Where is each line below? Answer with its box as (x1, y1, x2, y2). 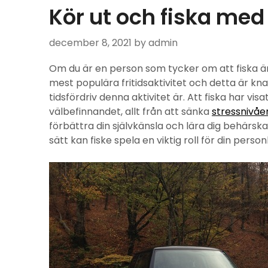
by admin (134, 36, 178, 50)
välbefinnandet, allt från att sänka (49, 105, 212, 119)
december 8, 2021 (49, 36, 132, 50)
